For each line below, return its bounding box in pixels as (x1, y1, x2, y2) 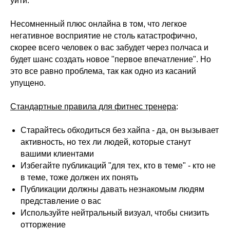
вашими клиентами (21, 149, 94, 158)
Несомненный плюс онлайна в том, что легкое (10, 20, 187, 28)
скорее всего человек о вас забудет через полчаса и (10, 43, 208, 52)
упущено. (10, 79, 46, 87)
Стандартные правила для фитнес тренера (10, 102, 176, 111)
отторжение (21, 220, 66, 229)
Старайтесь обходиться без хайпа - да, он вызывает (21, 126, 219, 135)
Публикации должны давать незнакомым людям (21, 185, 204, 194)
